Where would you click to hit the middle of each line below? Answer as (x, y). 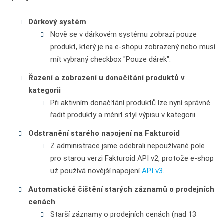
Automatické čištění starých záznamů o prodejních (121, 189)
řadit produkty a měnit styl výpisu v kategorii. (123, 115)
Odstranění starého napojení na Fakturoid (104, 133)
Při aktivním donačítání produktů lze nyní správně (130, 103)
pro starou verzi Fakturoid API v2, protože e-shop (132, 158)
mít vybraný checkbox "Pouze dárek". (110, 59)
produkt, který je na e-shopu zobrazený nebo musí (132, 47)
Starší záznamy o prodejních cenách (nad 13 (123, 214)
